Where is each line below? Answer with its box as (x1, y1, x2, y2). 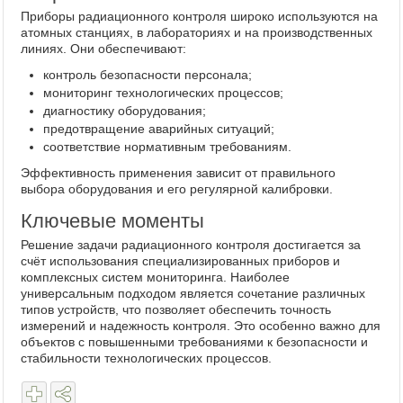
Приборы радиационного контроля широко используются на (21, 8, 378, 23)
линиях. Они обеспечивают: (21, 40, 186, 56)
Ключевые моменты (21, 209, 204, 232)
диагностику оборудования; (43, 103, 206, 118)
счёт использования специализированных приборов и (21, 253, 340, 268)
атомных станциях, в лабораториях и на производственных (21, 24, 372, 40)
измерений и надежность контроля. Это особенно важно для (21, 318, 381, 333)
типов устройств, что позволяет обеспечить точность (21, 301, 331, 317)
